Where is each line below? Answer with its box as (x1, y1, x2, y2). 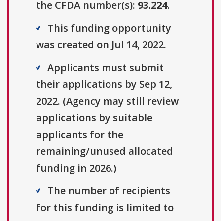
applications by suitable (36, 111, 152, 125)
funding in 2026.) (36, 161, 116, 175)
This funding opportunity (47, 21, 171, 35)
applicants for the (36, 128, 123, 142)
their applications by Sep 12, (36, 77, 172, 91)
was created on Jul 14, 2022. (36, 38, 166, 52)
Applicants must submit (47, 61, 164, 74)
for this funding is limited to (36, 201, 174, 215)
